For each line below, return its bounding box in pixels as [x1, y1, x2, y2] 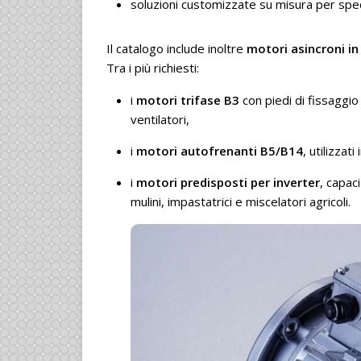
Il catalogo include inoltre [106, 39, 247, 56]
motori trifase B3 [136, 91, 239, 108]
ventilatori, [131, 110, 189, 127]
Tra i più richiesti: [106, 59, 199, 76]
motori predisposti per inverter [136, 173, 320, 190]
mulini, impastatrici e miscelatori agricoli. [131, 193, 351, 210]
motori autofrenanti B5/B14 [136, 142, 303, 159]
